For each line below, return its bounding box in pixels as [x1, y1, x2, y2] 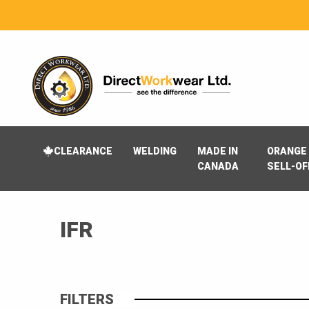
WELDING [133, 146, 177, 157]
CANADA [197, 161, 239, 172]
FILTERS [60, 290, 114, 308]
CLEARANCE [54, 146, 112, 157]
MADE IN [197, 146, 238, 157]
